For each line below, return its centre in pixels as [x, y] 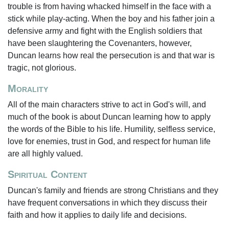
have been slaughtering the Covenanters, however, [100, 43]
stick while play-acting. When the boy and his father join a [111, 19]
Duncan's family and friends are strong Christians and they [113, 190]
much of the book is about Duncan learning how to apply [109, 117]
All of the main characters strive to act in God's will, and [107, 105]
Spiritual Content [48, 174]
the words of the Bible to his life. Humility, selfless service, [111, 129]
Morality [28, 88]
